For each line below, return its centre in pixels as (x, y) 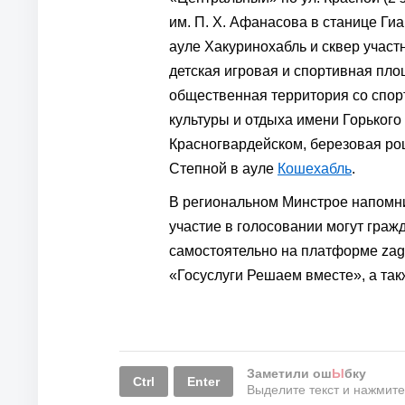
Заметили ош (289, 373)
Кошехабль (315, 169)
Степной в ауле (223, 169)
